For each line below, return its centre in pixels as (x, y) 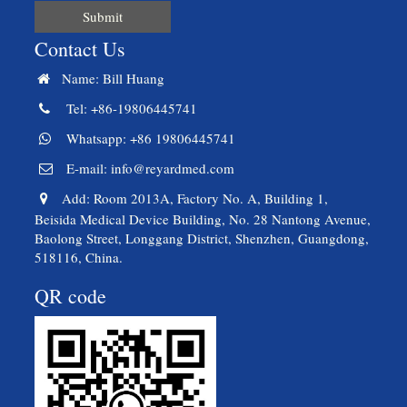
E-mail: (84, 168)
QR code (70, 295)
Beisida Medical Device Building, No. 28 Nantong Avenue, (203, 218)
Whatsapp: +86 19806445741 (146, 138)
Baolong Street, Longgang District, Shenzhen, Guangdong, (202, 238)
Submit (103, 16)
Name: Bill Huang (109, 78)
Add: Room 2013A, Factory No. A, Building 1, (190, 198)
